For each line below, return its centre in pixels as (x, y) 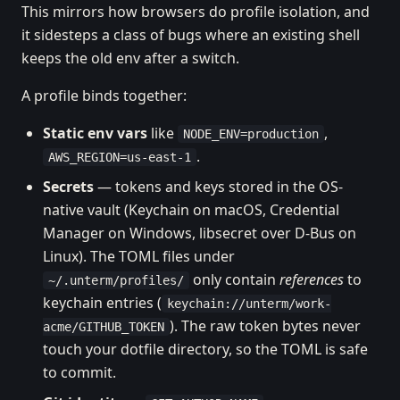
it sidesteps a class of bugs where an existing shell (191, 35)
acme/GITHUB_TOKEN (104, 327)
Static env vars (95, 133)
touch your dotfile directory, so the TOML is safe (205, 349)
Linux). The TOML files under (139, 256)
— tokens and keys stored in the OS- (218, 187)
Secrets (68, 187)
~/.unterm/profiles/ (116, 280)
